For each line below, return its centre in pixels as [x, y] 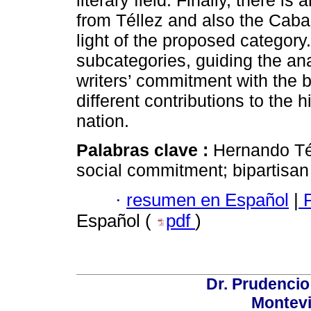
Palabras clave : [145, 150]
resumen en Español [208, 200]
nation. [103, 121]
